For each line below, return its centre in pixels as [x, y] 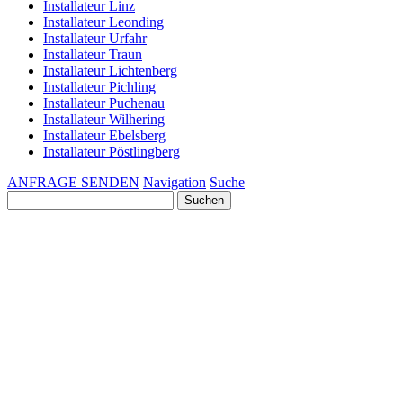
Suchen [27, 197]
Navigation [175, 182]
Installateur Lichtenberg [110, 71]
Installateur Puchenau [104, 103]
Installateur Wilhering [104, 119]
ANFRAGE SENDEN [73, 182]
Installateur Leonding [103, 22]
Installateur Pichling [99, 87]
